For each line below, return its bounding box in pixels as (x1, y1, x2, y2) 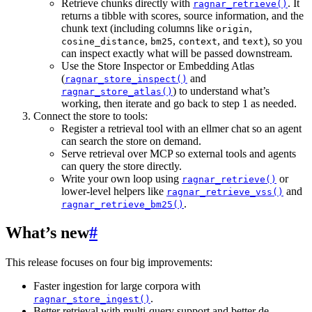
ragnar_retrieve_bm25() (61, 198, 184, 210)
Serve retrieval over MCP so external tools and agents (61, 147, 296, 159)
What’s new (6, 224, 89, 242)
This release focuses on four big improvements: (6, 256, 212, 269)
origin (216, 23, 249, 34)
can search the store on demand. (61, 134, 201, 147)
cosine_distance (61, 36, 145, 47)
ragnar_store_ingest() (33, 294, 150, 305)
